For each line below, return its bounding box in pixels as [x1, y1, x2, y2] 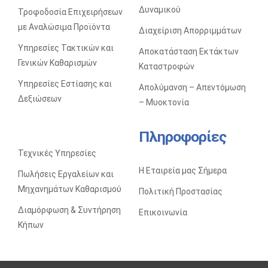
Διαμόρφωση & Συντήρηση [17, 205, 121, 215]
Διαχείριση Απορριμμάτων [138, 26, 242, 36]
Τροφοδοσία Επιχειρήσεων [17, 7, 123, 17]
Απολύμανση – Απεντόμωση [138, 83, 246, 93]
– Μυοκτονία [138, 98, 189, 108]
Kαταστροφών [138, 62, 194, 72]
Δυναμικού [138, 5, 181, 15]
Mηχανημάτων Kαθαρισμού [17, 184, 121, 194]
